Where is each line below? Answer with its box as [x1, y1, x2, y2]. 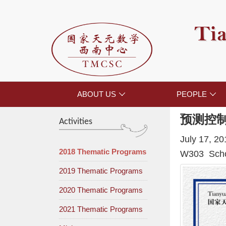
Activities [59, 117, 92, 127]
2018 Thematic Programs [59, 147, 146, 156]
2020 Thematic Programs [59, 186, 143, 195]
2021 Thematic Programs [59, 205, 143, 214]
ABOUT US [77, 90, 117, 99]
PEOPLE [176, 90, 207, 99]
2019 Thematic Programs [59, 166, 143, 176]
